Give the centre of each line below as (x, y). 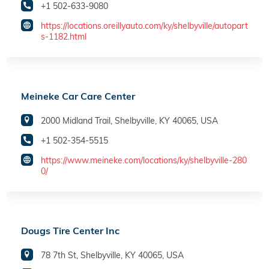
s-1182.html (64, 37)
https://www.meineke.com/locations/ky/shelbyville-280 (144, 161)
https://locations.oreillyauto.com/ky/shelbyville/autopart (144, 26)
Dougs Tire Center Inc (70, 231)
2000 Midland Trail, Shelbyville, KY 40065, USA (129, 121)
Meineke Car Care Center (78, 96)
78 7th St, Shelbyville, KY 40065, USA (112, 255)
